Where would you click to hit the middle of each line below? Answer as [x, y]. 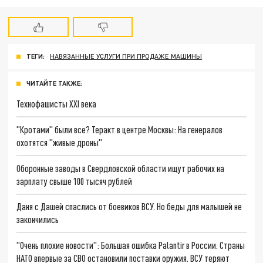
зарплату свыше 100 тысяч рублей [75, 181]
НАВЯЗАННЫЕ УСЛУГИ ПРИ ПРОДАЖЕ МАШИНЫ [126, 56]
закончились [38, 220]
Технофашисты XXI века [57, 104]
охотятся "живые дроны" [60, 142]
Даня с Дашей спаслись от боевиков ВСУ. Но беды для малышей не [129, 207]
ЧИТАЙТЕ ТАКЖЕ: [54, 83]
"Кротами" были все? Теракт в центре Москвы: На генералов [120, 129]
